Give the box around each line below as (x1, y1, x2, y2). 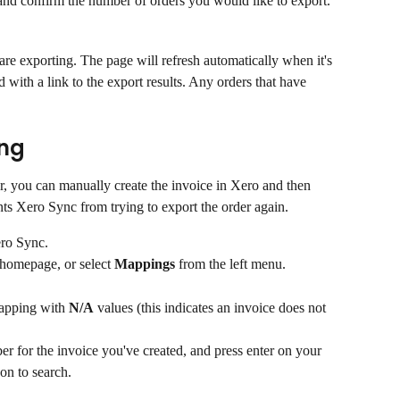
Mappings (114, 256, 175, 272)
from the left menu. (175, 256, 286, 272)
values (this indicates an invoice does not (94, 300, 329, 316)
